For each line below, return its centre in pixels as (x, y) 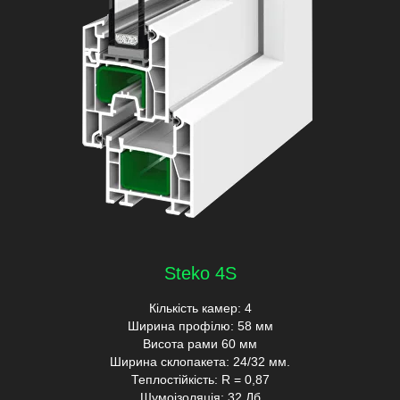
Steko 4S (200, 273)
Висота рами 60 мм (200, 343)
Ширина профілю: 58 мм (200, 325)
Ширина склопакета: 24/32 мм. (200, 361)
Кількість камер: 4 (200, 308)
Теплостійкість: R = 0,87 (200, 379)
